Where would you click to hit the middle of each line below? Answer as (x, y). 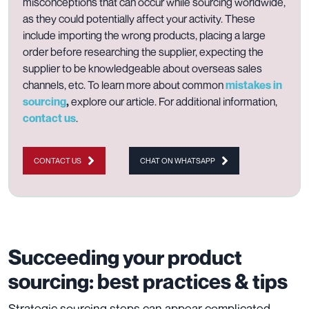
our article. (133, 102)
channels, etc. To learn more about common (124, 85)
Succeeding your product (125, 258)
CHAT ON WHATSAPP (178, 161)
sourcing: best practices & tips (150, 282)
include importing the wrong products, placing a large (144, 36)
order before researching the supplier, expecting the (143, 52)
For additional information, (218, 102)
